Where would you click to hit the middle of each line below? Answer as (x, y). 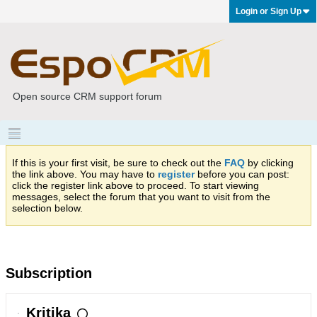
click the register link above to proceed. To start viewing (136, 185)
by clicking (269, 163)
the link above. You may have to (85, 174)
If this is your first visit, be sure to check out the (118, 163)
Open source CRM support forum (87, 96)
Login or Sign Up (269, 11)
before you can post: (242, 174)
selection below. (47, 208)
